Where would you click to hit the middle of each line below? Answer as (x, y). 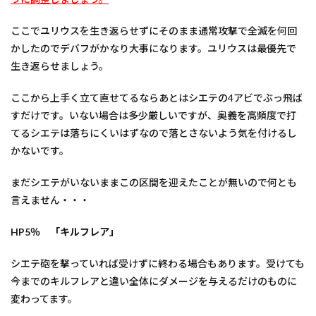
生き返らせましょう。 (60, 66)
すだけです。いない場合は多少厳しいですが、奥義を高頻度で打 (153, 115)
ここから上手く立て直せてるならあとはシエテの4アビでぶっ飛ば (157, 98)
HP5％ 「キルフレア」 (65, 232)
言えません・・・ (50, 200)
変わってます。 (44, 299)
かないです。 (40, 151)
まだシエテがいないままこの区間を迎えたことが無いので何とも (154, 182)
